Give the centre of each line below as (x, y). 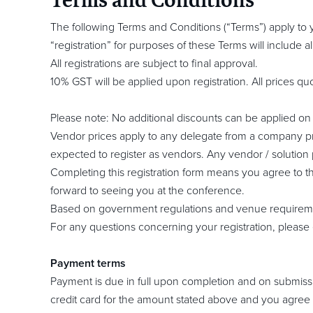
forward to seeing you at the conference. (147, 191)
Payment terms (88, 263)
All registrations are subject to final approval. (154, 64)
